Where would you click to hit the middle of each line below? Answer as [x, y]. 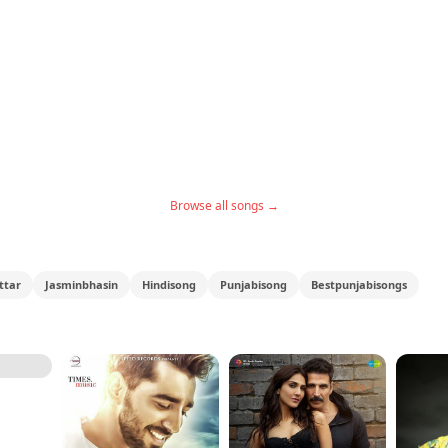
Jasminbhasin [81, 284]
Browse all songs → [224, 205]
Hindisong [169, 284]
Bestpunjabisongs [359, 284]
